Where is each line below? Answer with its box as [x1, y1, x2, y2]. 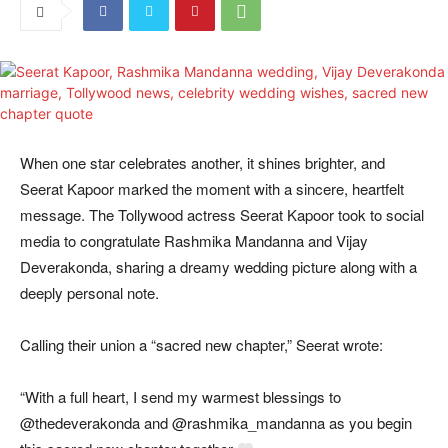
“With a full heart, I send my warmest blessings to [20, 386, 341, 408]
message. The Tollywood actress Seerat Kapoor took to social [20, 204, 424, 226]
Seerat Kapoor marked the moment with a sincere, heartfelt [20, 178, 404, 200]
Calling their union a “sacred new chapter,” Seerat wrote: [20, 334, 383, 356]
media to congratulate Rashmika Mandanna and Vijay [20, 230, 368, 252]
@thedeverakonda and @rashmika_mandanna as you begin [20, 412, 412, 434]
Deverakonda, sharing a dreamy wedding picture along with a [20, 256, 417, 278]
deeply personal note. [20, 282, 159, 304]
